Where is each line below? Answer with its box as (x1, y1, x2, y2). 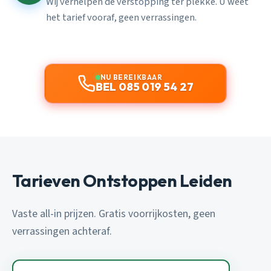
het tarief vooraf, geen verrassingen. (46, 10, 197, 25)
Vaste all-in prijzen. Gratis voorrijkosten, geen (12, 206, 215, 221)
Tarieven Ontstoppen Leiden (12, 169, 232, 191)
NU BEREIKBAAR (100, 72, 163, 82)
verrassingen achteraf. (12, 223, 112, 239)
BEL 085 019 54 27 (95, 79, 194, 94)
